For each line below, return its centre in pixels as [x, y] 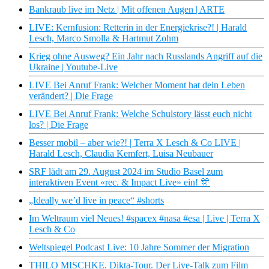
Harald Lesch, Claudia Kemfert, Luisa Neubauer [121, 154]
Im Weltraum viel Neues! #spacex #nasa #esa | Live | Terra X [144, 219]
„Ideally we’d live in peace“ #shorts [96, 201]
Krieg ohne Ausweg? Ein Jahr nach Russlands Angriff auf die [146, 56]
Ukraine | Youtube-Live [73, 67]
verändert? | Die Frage [71, 96]
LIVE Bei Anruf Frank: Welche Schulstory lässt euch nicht [140, 114]
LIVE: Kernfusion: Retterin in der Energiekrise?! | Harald [138, 28]
